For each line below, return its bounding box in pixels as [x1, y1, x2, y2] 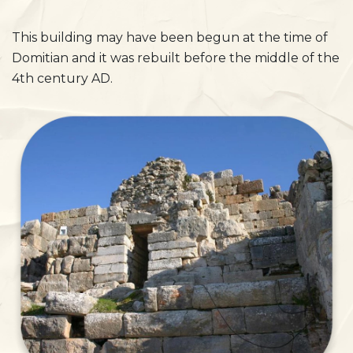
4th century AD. [12, 71, 113, 86]
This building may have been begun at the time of [12, 30, 328, 45]
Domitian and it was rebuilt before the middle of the [12, 50, 340, 65]
